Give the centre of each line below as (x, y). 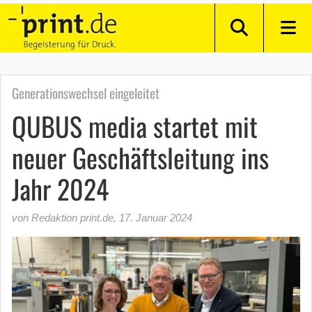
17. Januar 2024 (156, 218)
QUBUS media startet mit (135, 126)
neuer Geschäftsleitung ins (140, 157)
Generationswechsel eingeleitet (86, 93)
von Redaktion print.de (63, 218)
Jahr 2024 (60, 189)
